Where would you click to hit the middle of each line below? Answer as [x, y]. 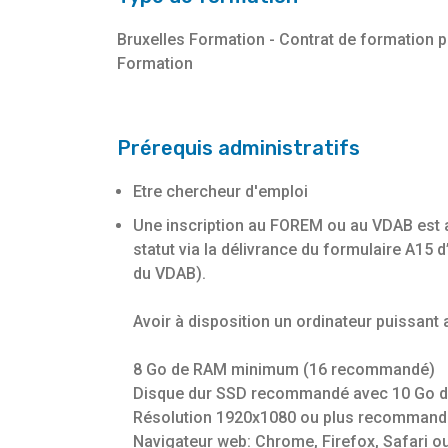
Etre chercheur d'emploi [220, 192]
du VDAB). [169, 274]
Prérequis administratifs [238, 148]
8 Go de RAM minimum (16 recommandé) [284, 370]
